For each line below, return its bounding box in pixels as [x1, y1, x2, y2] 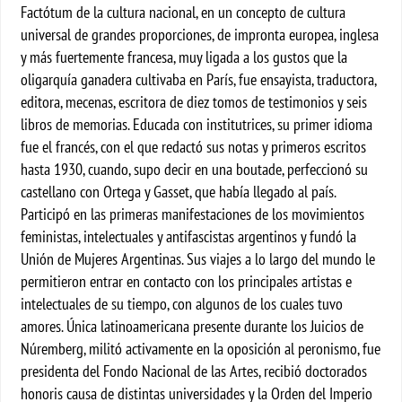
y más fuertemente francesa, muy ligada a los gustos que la [21, 47, 348, 67]
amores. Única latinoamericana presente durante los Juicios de [21, 316, 364, 336]
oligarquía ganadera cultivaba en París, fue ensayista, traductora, [21, 69, 377, 90]
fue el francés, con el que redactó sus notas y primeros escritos [21, 136, 367, 157]
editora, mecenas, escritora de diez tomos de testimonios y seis [21, 92, 368, 112]
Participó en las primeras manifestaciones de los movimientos [21, 204, 365, 224]
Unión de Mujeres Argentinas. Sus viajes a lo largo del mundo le [21, 249, 376, 269]
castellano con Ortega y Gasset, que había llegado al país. [21, 181, 336, 202]
